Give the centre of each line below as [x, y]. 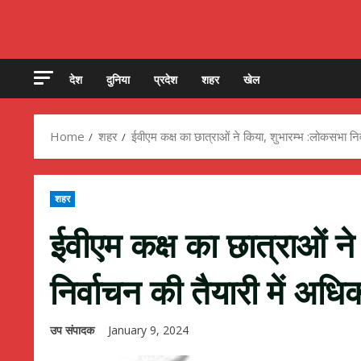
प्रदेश [166, 79]
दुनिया [118, 79]
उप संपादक [72, 330]
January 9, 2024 [150, 330]
